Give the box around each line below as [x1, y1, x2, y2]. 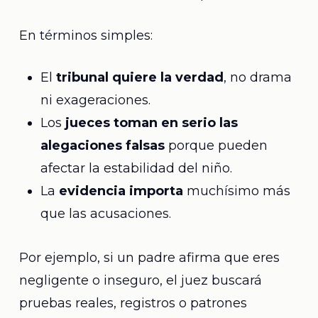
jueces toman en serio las [65, 115, 238, 131]
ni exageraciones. [40, 92, 150, 108]
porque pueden [164, 138, 268, 153]
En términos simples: [18, 28, 153, 43]
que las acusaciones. [40, 206, 171, 221]
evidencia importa [58, 183, 183, 199]
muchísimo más [182, 183, 290, 199]
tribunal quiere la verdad [55, 70, 224, 85]
